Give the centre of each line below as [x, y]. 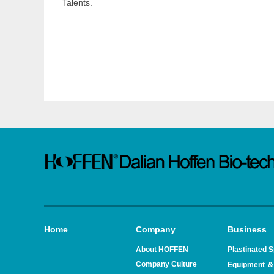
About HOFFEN [162, 250]
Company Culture [166, 264]
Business [247, 229]
